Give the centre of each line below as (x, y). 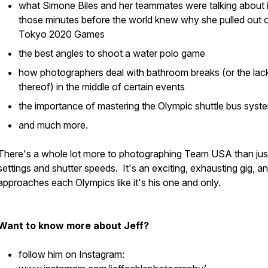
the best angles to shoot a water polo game (112, 53)
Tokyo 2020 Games (62, 34)
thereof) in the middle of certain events (102, 87)
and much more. (53, 125)
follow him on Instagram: (71, 254)
